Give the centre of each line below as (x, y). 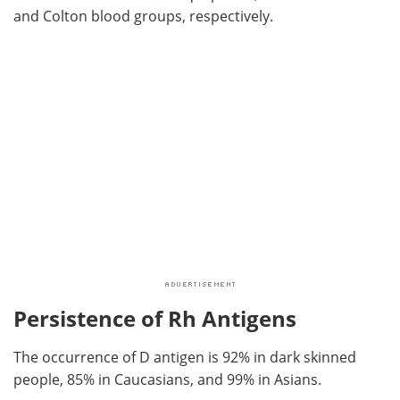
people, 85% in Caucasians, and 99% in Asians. (167, 380)
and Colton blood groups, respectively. (143, 17)
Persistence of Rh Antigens (155, 319)
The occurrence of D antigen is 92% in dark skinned (185, 358)
